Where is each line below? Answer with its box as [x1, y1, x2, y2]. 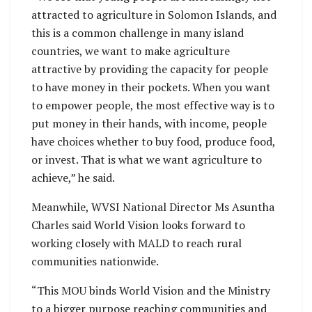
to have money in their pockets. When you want [31, 79, 271, 95]
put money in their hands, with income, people [31, 116, 267, 132]
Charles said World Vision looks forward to [31, 217, 245, 233]
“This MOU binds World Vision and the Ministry [31, 283, 270, 299]
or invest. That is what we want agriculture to [31, 152, 262, 168]
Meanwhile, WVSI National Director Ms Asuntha [31, 199, 274, 215]
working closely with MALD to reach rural [31, 235, 242, 251]
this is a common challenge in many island [31, 25, 244, 41]
